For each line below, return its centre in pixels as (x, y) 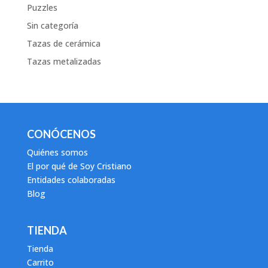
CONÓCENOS (61, 134)
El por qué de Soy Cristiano (79, 166)
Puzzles (42, 8)
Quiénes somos (57, 153)
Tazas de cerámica (63, 44)
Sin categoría (52, 26)
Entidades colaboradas (71, 180)
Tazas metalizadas (64, 62)
